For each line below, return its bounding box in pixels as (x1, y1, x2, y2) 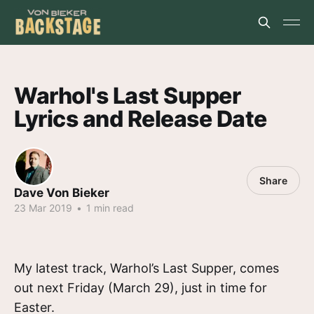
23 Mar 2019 (14, 202, 72, 214)
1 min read (83, 202, 134, 214)
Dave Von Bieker (14, 186, 109, 200)
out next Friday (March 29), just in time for (14, 280, 267, 295)
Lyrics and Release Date (14, 105, 267, 132)
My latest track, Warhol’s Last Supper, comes (14, 261, 279, 275)
